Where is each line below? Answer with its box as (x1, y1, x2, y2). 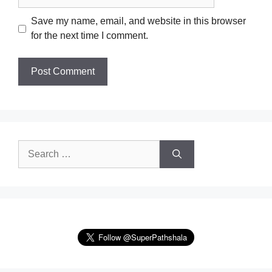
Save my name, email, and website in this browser (31, 16, 246, 26)
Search (18, 141, 50, 153)
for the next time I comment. (31, 30, 148, 41)
